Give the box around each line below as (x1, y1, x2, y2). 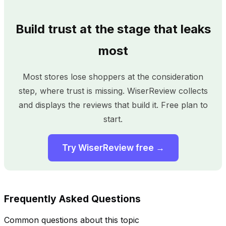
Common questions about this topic (4, 214, 139, 225)
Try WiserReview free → (62, 142, 164, 153)
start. (103, 114, 123, 124)
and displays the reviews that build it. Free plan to (18, 99, 208, 110)
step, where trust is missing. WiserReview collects (18, 85, 208, 96)
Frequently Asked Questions (4, 192, 141, 205)
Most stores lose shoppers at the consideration (23, 71, 203, 82)
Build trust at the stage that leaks (15, 21, 211, 36)
